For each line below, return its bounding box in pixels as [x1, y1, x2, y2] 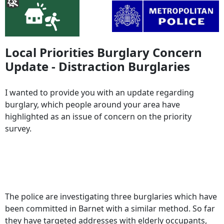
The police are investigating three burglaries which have [5, 190, 217, 202]
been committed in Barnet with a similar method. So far [5, 202, 215, 214]
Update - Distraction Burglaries [5, 57, 190, 74]
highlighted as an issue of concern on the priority [5, 110, 191, 122]
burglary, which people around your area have [5, 98, 180, 110]
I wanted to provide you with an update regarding [5, 86, 194, 98]
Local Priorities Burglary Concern [5, 43, 202, 60]
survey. [5, 122, 31, 134]
